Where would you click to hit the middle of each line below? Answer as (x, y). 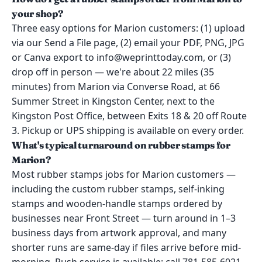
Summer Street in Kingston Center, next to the (113, 101)
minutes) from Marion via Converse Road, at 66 (116, 87)
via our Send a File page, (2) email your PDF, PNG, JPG (128, 43)
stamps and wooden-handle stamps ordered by (117, 204)
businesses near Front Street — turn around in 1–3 (124, 218)
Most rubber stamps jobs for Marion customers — (124, 174)
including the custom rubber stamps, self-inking (118, 189)
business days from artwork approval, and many (119, 233)
